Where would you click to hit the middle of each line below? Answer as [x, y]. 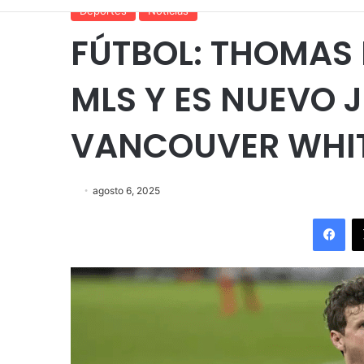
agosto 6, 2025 [126, 190]
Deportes [103, 10]
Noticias [168, 10]
